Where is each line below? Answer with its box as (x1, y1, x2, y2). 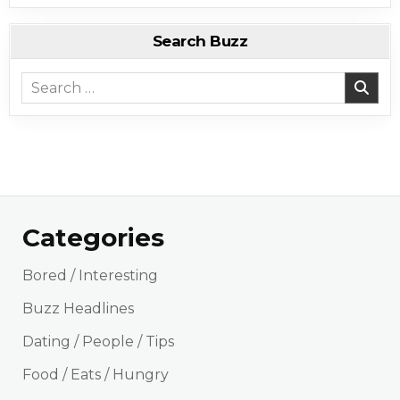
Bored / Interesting (22, 267, 159, 285)
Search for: (21, 73, 98, 91)
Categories (22, 221, 165, 253)
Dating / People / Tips (22, 333, 175, 351)
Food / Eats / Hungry (22, 366, 170, 384)
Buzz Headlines (22, 300, 135, 318)
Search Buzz (152, 31, 248, 50)
